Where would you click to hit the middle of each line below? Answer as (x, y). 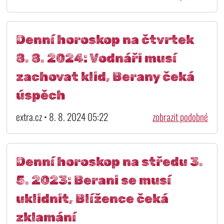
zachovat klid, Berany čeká (105, 77)
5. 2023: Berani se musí (93, 180)
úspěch (40, 95)
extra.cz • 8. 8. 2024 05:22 (62, 116)
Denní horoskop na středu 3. (109, 161)
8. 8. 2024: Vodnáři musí (96, 58)
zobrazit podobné (180, 116)
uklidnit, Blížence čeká (92, 198)
